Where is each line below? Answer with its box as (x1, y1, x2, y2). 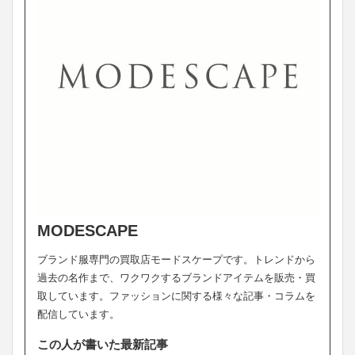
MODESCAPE (37, 221, 138, 239)
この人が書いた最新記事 (37, 338, 168, 351)
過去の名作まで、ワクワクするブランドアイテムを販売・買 (37, 272, 315, 284)
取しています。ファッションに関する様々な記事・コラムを (37, 290, 315, 302)
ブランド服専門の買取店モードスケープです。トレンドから (37, 254, 315, 265)
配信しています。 (37, 308, 120, 320)
